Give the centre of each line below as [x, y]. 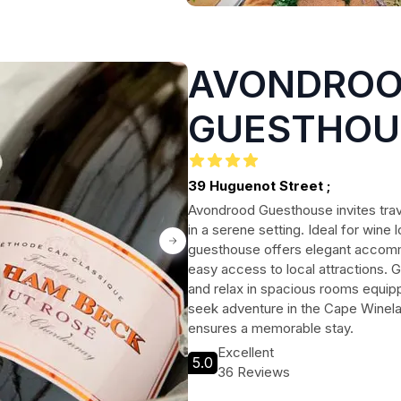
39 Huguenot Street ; [259, 186]
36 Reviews [254, 372]
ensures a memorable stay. [271, 328]
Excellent [246, 352]
